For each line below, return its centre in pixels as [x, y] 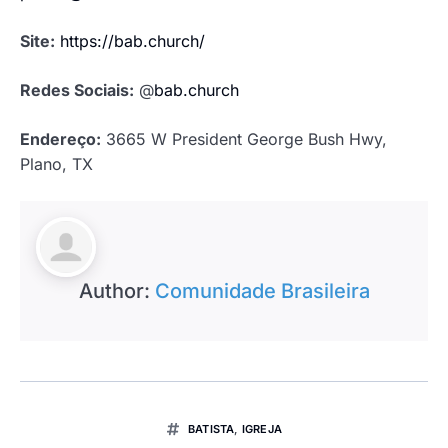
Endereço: [60, 139]
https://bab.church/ [132, 41]
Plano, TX [56, 164]
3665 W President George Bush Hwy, [244, 139]
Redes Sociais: [77, 90]
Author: [116, 291]
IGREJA [261, 429]
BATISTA [211, 429]
